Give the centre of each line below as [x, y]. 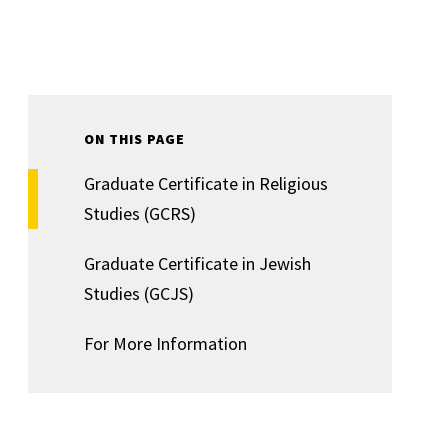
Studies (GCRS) [140, 213]
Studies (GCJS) [139, 293]
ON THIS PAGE [134, 139]
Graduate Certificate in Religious [206, 183]
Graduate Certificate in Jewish [197, 263]
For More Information [165, 343]
